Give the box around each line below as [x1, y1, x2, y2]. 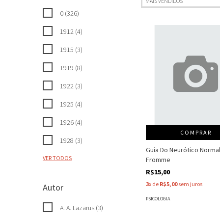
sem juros [177, 180, 202, 188]
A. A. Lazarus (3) [60, 203, 103, 212]
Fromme [146, 155, 170, 164]
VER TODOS [43, 154, 72, 162]
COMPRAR [180, 128, 212, 136]
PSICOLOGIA [146, 195, 170, 202]
